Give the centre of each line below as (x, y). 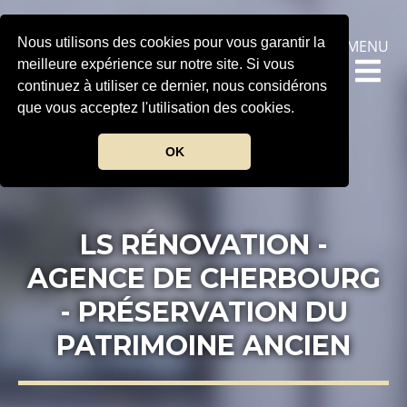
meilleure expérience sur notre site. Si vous (156, 65)
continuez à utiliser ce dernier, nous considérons (173, 86)
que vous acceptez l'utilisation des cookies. (158, 108)
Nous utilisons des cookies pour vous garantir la (172, 43)
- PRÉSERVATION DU (203, 312)
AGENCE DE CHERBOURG (203, 278)
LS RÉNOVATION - (203, 245)
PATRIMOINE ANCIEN (203, 346)
